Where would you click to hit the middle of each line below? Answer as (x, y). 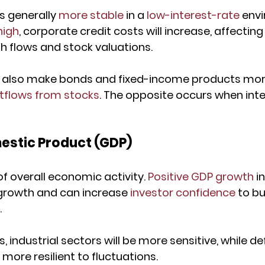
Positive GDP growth (201, 177)
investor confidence (183, 193)
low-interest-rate (193, 15)
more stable (91, 15)
